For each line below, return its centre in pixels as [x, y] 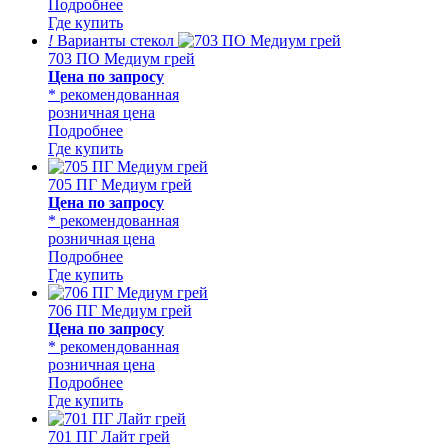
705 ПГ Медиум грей [120, 184]
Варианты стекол [113, 40]
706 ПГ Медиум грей [120, 310]
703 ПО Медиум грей [121, 58]
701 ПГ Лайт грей [109, 436]
